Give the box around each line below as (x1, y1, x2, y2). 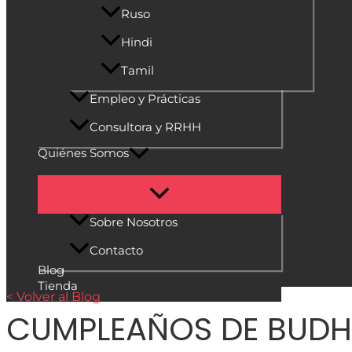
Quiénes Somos (38, 145, 129, 160)
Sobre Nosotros (90, 214, 178, 229)
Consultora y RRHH (90, 119, 201, 134)
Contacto (90, 242, 143, 258)
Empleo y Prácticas (90, 90, 200, 106)
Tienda (38, 277, 78, 293)
